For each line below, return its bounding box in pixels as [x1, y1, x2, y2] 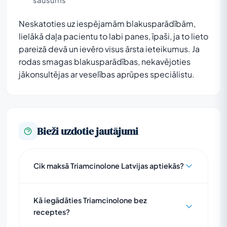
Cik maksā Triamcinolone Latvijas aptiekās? [33, 161, 184, 170]
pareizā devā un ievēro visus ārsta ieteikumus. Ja [19, 43, 200, 54]
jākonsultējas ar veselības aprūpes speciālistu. [19, 68, 195, 80]
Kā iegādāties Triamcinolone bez [33, 195, 147, 205]
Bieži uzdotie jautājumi [37, 124, 138, 138]
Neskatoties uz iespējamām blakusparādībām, [19, 18, 196, 29]
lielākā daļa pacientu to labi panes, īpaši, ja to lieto [19, 30, 208, 42]
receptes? [33, 207, 70, 216]
